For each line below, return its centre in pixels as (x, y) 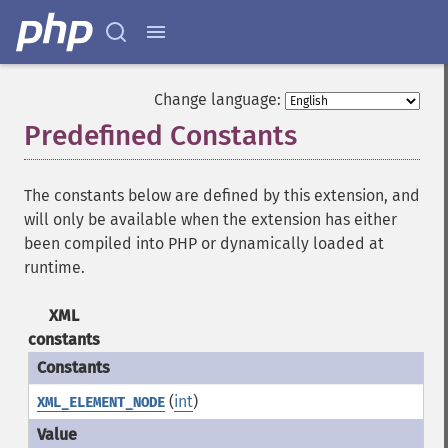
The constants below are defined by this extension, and (222, 195)
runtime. (54, 267)
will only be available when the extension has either (210, 219)
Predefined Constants (160, 135)
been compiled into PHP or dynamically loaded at (204, 243)
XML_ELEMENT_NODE (100, 402)
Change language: (217, 99)
